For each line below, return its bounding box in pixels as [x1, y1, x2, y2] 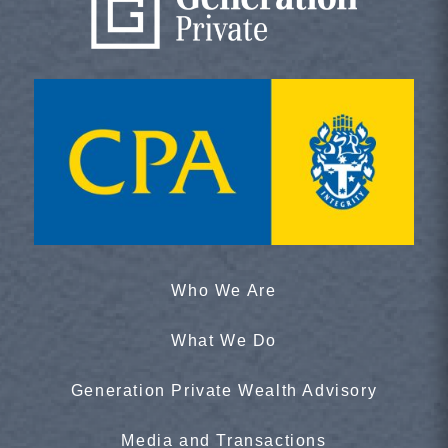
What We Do [170, 332, 277, 350]
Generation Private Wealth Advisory [70, 382, 378, 400]
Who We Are [171, 282, 277, 300]
